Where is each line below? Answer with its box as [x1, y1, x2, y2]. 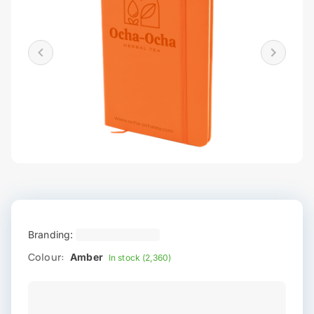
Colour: [28, 250, 65, 264]
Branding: [28, 228, 74, 241]
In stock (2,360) [108, 252, 172, 264]
